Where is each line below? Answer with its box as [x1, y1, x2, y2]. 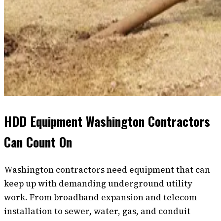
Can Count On [4, 132, 72, 151]
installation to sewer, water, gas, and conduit [4, 205, 190, 217]
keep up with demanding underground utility [4, 177, 192, 189]
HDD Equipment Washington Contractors [4, 111, 210, 130]
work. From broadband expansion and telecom [4, 191, 197, 203]
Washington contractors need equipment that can [4, 163, 210, 176]
